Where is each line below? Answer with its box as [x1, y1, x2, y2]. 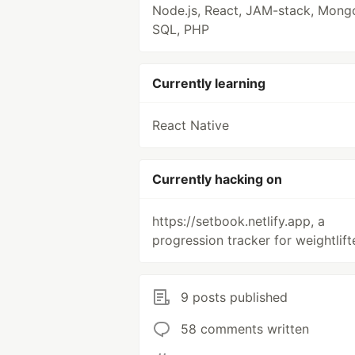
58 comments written [181, 321, 309, 338]
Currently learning [152, 75, 265, 92]
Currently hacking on [152, 171, 282, 188]
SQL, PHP [152, 21, 209, 38]
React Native [152, 117, 229, 134]
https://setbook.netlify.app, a [152, 213, 325, 230]
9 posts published [181, 289, 288, 306]
